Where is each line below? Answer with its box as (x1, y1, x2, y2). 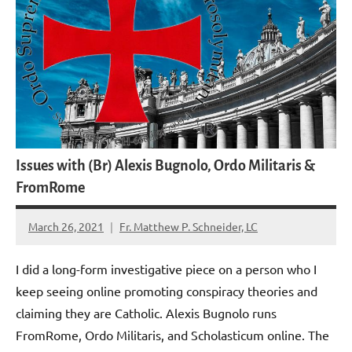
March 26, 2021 (28, 218, 104, 233)
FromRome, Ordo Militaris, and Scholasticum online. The (16, 326, 329, 343)
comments (28, 247, 81, 262)
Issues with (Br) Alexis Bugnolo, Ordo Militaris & (16, 158, 315, 174)
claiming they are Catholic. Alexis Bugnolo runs (16, 304, 277, 321)
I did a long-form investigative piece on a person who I (16, 260, 317, 277)
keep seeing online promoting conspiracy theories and (16, 282, 317, 299)
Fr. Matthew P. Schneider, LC (119, 218, 258, 233)
